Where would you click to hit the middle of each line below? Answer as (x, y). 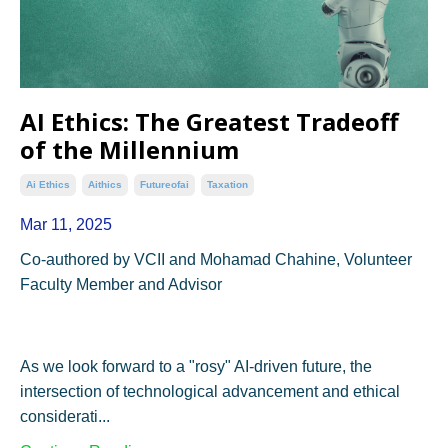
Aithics (105, 185)
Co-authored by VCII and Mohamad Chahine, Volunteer (216, 260)
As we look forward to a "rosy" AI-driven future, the (196, 367)
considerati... (65, 417)
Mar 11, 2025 (66, 225)
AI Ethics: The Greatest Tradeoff (209, 122)
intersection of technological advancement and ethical (210, 392)
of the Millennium (129, 150)
